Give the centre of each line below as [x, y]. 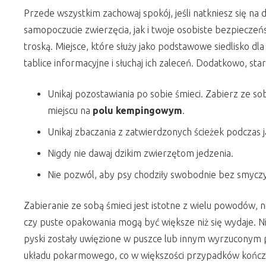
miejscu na [70, 110]
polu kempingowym [137, 110]
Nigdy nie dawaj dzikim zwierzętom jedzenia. [140, 153]
